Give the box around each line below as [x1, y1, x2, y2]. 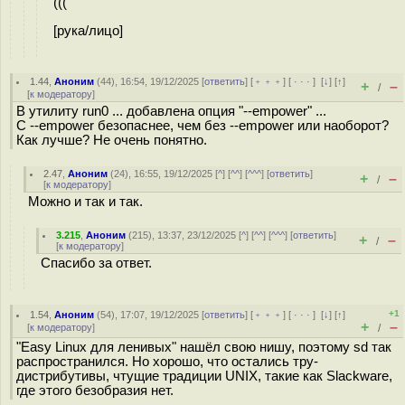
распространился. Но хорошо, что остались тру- [16, 354, 318, 369]
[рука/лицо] [53, 23, 123, 38]
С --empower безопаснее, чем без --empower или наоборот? [16, 118, 389, 133]
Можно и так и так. [28, 194, 143, 209]
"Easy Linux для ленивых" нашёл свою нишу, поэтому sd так [16, 340, 391, 354]
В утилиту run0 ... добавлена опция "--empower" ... [16, 104, 326, 118]
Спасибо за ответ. [41, 256, 152, 270]
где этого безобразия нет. [16, 383, 174, 398]
